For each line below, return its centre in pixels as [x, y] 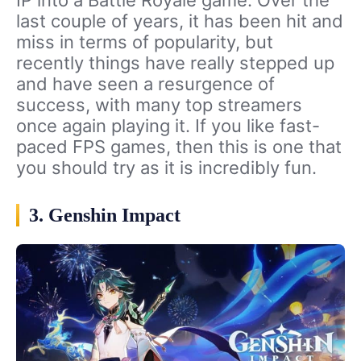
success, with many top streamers [159, 105]
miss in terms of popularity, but [145, 42]
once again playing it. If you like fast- [168, 126]
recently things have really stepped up [175, 63]
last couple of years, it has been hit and [180, 21]
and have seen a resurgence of [145, 84]
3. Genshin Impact [105, 216]
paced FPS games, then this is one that [179, 147]
